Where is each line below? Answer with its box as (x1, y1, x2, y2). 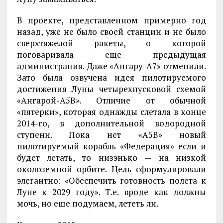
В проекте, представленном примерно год (16, 14, 207, 26)
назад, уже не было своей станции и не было (16, 26, 207, 38)
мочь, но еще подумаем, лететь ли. (16, 198, 158, 210)
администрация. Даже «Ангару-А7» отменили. (16, 60, 207, 72)
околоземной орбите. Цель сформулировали (16, 163, 207, 175)
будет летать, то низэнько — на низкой (16, 152, 207, 164)
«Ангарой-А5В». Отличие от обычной (16, 95, 207, 107)
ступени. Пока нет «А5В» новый (16, 129, 207, 141)
